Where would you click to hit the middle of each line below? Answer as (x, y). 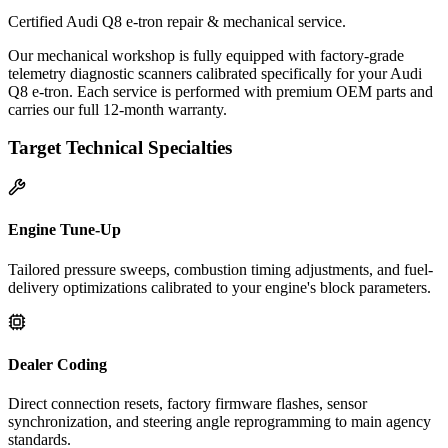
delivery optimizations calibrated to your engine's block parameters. (219, 287)
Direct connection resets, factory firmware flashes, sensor (187, 404)
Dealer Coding (57, 364)
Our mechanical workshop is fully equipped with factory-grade (206, 55)
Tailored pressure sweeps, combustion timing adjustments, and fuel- (220, 269)
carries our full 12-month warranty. (117, 109)
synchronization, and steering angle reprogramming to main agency (219, 422)
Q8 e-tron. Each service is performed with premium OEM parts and (220, 91)
